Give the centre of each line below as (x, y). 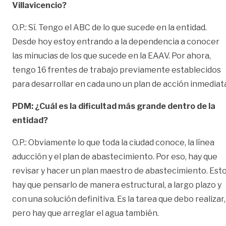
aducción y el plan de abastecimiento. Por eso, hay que (115, 156)
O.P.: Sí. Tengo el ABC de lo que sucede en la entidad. (109, 27)
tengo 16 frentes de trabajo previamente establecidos (117, 70)
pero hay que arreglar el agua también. (86, 213)
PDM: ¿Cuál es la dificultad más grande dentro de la (114, 106)
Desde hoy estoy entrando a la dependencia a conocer (116, 41)
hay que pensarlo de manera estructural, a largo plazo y (117, 185)
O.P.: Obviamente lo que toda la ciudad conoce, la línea (113, 142)
